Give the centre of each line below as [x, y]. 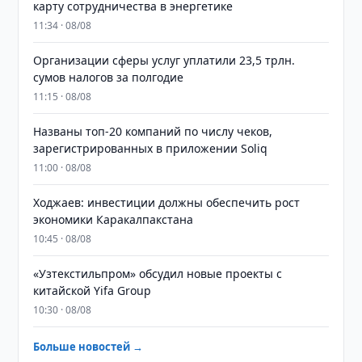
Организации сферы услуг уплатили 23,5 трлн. [164, 60]
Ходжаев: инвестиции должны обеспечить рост [167, 202]
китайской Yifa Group [93, 290]
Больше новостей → [88, 347]
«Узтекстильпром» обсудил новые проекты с [158, 274]
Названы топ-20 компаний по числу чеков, [153, 131]
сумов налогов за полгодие [109, 77]
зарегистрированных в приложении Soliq [151, 148]
